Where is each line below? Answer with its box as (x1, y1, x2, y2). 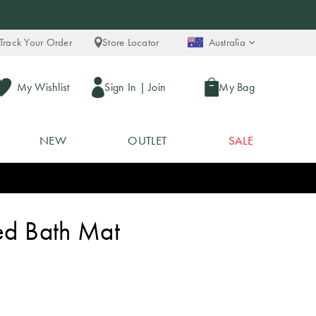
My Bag (219, 79, 255, 95)
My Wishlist (16, 79, 70, 95)
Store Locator (102, 35, 159, 49)
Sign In (104, 79, 137, 95)
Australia (208, 35, 245, 49)
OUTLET (128, 133, 167, 148)
